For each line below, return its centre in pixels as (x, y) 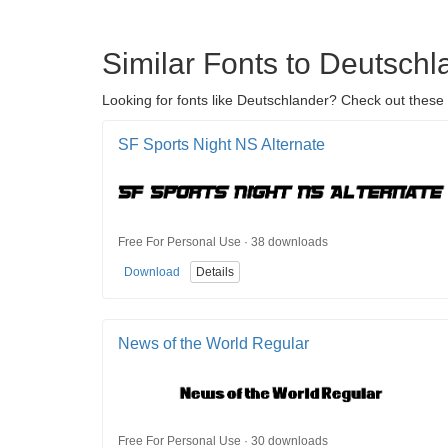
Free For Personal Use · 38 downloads (223, 241)
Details (215, 272)
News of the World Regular (213, 344)
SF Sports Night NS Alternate (221, 145)
